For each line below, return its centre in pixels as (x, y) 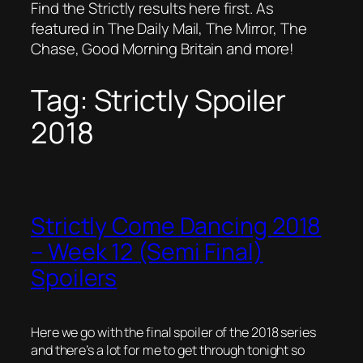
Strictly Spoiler (190, 100)
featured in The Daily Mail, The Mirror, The (169, 28)
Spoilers (74, 278)
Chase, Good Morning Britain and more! (163, 48)
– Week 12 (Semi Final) (147, 252)
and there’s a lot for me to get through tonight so (168, 350)
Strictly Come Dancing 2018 (176, 226)
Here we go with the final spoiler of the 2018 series (173, 333)
